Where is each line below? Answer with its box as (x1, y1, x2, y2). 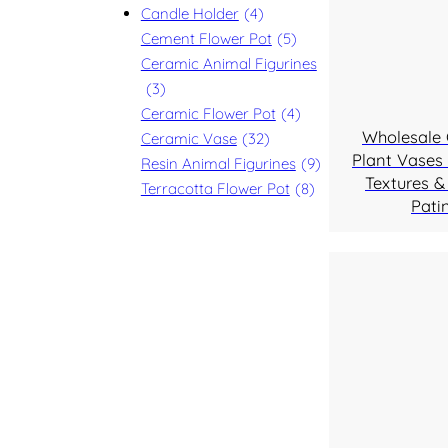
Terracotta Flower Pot (140, 179, 290, 198)
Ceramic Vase (140, 129, 237, 148)
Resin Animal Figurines (140, 154, 296, 173)
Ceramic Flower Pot (140, 104, 276, 123)
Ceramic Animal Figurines (140, 54, 317, 73)
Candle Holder (140, 4, 239, 23)
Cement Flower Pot (140, 29, 272, 48)
